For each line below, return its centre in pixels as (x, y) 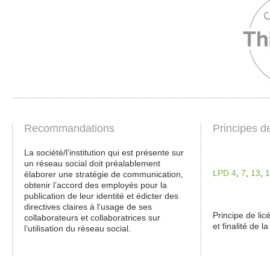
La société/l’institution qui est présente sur (104, 152)
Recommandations (69, 128)
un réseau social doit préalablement (92, 163)
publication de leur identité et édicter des (101, 196)
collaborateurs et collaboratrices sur (92, 217)
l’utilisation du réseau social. (77, 228)
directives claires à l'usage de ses (88, 206)
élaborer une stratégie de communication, (104, 174)
